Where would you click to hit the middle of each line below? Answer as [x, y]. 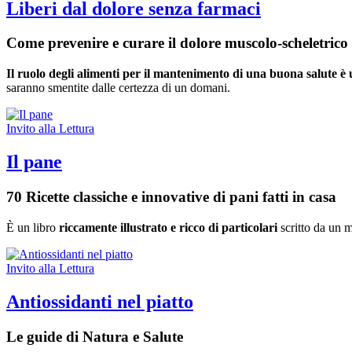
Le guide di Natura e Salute [95, 336]
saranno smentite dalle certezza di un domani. [118, 88]
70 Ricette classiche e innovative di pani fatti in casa [171, 197]
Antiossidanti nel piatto [100, 301]
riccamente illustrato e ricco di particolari [168, 227]
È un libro [33, 227]
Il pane [34, 162]
